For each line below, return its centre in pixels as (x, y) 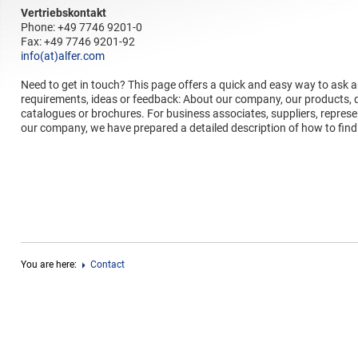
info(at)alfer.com (63, 56)
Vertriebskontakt (64, 13)
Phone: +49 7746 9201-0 (82, 27)
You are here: (49, 265)
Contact (107, 265)
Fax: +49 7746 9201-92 (78, 42)
